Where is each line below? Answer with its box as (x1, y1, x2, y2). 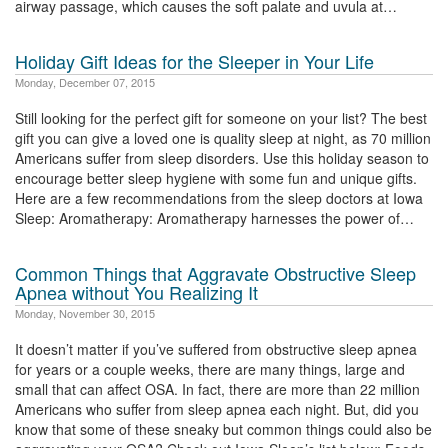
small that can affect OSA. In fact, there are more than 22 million (15, 379, 420, 399)
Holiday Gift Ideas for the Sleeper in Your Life (15, 48, 374, 74)
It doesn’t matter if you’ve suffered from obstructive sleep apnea (15, 339, 417, 359)
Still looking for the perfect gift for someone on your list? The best (15, 108, 427, 128)
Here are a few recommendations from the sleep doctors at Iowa (15, 188, 423, 208)
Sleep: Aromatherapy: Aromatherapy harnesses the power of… (15, 208, 414, 228)
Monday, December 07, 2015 (15, 74, 155, 90)
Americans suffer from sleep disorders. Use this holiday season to (15, 148, 429, 168)
